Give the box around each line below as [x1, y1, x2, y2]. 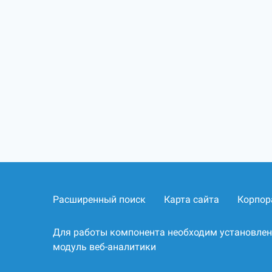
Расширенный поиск [53, 194, 146, 205]
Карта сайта [164, 194, 219, 205]
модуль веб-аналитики [53, 241, 156, 253]
